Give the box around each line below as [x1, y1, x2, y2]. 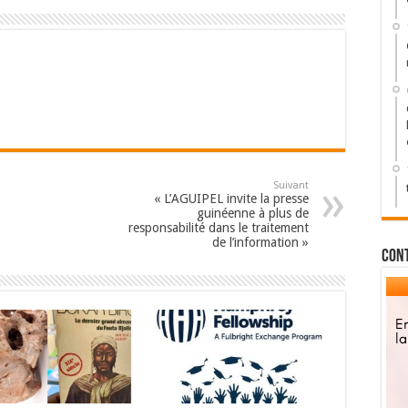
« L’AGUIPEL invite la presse [154, 191, 309, 207]
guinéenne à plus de [197, 206, 309, 221]
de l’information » [212, 235, 309, 250]
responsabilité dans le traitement [128, 220, 309, 236]
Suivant [273, 179, 309, 192]
